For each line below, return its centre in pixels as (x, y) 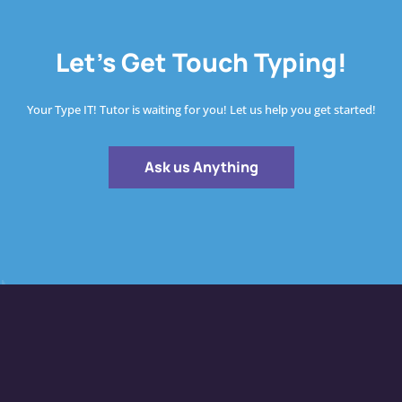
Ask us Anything (201, 166)
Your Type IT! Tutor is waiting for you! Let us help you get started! (201, 110)
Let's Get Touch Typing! (201, 62)
